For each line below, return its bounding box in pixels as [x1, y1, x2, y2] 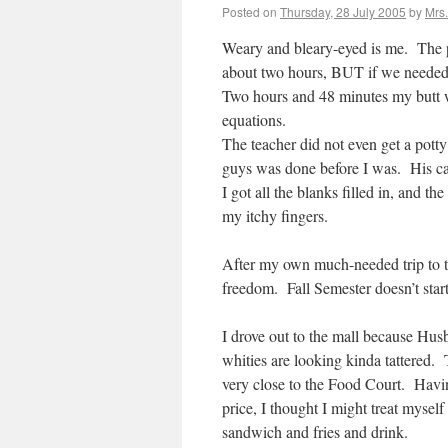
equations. [222, 109, 291, 130]
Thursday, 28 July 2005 [280, 3, 406, 20]
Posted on [222, 3, 277, 20]
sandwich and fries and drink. [222, 421, 408, 442]
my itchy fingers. [222, 205, 328, 226]
